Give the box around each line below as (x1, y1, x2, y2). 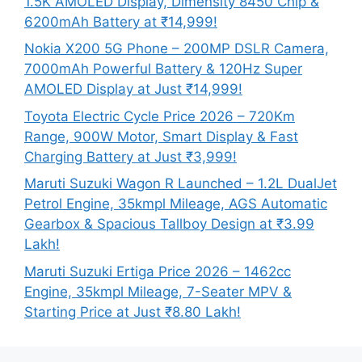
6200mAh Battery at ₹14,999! (24, 13, 217, 30)
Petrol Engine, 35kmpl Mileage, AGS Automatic (24, 196, 327, 213)
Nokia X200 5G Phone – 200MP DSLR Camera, (24, 40, 329, 57)
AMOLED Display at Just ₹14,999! (24, 81, 242, 98)
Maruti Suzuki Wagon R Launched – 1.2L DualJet (24, 175, 337, 192)
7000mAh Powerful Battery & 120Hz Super (24, 61, 302, 78)
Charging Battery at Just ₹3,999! (24, 148, 237, 165)
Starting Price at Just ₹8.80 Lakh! (24, 303, 241, 320)
